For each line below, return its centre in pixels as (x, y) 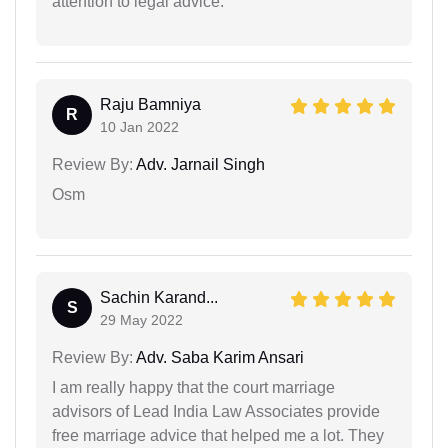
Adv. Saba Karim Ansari (218, 357)
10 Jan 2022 (139, 126)
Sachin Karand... (159, 297)
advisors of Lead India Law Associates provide (216, 411)
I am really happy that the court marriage (193, 387)
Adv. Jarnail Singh (199, 164)
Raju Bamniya (150, 104)
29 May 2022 (141, 319)
